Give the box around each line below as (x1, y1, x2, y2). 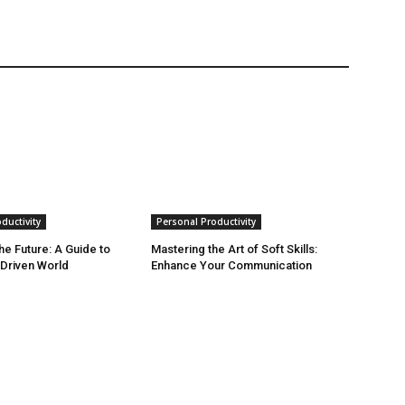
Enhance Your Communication (151, 259, 313, 273)
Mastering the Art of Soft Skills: (151, 242, 318, 257)
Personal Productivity (156, 215, 257, 229)
